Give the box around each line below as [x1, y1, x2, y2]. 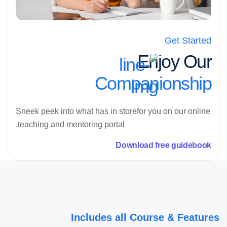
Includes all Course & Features [71, 212, 219, 223]
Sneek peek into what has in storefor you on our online [16, 107, 210, 116]
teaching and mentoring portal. [18, 120, 125, 129]
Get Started [165, 35, 211, 46]
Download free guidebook [116, 140, 211, 149]
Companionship [94, 73, 211, 94]
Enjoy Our [137, 51, 211, 72]
